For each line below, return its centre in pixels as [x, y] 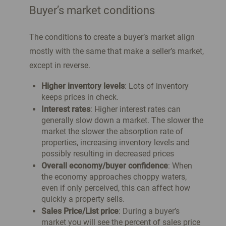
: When [180, 166]
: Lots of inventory [156, 86]
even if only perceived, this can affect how [116, 188]
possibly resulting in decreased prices [108, 154]
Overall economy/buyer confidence [104, 166]
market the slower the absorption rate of [112, 132]
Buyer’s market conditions [92, 11]
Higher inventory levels [83, 86]
